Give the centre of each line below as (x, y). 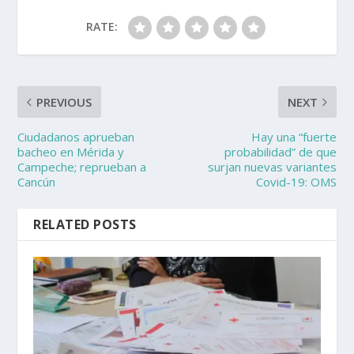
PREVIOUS (64, 102)
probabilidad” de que (280, 152)
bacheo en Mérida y (71, 152)
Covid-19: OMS (296, 182)
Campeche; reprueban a (82, 167)
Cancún (37, 182)
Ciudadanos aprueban (76, 137)
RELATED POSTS (85, 225)
